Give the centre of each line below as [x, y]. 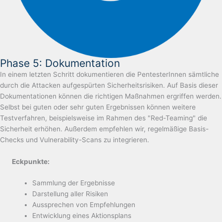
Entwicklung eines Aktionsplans [82, 216]
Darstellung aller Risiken [70, 194]
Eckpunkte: [31, 161]
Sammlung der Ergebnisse [74, 183]
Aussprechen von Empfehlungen [84, 205]
